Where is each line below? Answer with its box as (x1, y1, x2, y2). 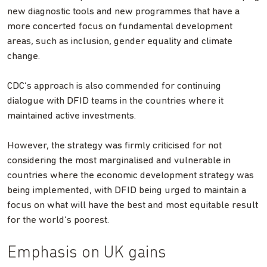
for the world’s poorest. (7, 215, 109, 225)
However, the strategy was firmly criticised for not (7, 140, 222, 151)
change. (7, 51, 40, 61)
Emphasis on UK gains (7, 244, 166, 262)
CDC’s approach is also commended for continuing (7, 80, 221, 91)
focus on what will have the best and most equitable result (7, 200, 258, 210)
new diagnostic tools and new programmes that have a (7, 6, 240, 17)
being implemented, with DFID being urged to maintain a (7, 185, 246, 195)
